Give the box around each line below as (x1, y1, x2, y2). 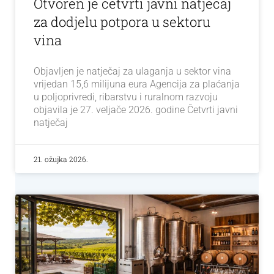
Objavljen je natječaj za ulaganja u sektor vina (34, 65, 231, 78)
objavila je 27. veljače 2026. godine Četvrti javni (34, 104, 238, 116)
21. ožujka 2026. (34, 154, 88, 165)
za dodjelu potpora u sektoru (34, 13, 210, 31)
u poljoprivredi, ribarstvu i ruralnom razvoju (34, 91, 218, 103)
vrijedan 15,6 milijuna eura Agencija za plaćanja (34, 78, 240, 91)
